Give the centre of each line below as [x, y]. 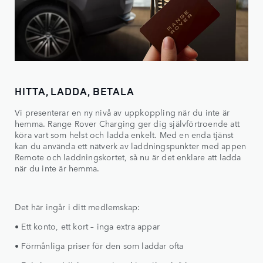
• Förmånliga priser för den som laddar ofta [99, 246]
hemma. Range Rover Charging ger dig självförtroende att [127, 124]
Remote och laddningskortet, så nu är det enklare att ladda [128, 157]
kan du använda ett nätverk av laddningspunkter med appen [131, 146]
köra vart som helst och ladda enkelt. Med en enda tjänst [124, 135]
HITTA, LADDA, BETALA [75, 91]
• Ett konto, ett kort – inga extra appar [87, 226]
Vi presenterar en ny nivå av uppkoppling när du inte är [122, 112]
